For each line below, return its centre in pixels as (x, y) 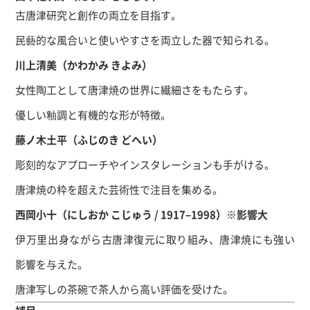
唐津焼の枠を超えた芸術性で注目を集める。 (119, 189)
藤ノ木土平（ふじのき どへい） (89, 139)
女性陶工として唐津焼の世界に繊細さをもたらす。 (135, 90)
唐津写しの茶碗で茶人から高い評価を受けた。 (125, 289)
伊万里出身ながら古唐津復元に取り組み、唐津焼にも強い (155, 239)
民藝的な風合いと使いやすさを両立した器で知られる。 (145, 40)
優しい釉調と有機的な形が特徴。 (93, 115)
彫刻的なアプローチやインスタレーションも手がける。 (145, 164)
